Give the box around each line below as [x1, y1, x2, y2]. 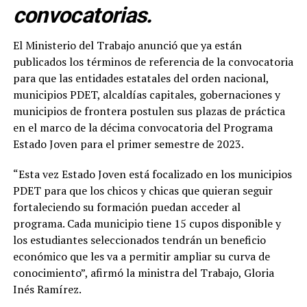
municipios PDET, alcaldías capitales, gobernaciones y [12, 86, 280, 102]
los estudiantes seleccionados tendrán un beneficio [12, 232, 266, 247]
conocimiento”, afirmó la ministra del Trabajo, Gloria [12, 265, 274, 280]
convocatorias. [12, 1, 152, 28]
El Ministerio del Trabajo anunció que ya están [12, 37, 242, 53]
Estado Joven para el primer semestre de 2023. [12, 136, 244, 151]
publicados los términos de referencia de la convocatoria [12, 53, 293, 69]
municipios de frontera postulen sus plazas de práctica [12, 103, 285, 119]
